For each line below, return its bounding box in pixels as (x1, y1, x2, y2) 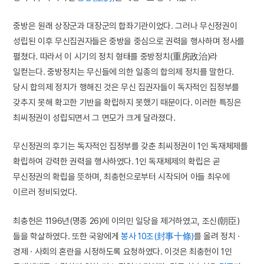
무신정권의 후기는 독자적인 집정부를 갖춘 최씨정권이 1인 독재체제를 (13, 141, 248, 151)
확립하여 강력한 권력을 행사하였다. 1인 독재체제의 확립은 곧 (13, 156, 220, 167)
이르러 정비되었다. (13, 187, 77, 197)
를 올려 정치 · (193, 230, 240, 241)
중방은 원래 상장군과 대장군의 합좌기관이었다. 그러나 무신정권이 (13, 21, 237, 31)
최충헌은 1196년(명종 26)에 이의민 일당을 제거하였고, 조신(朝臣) (13, 215, 240, 226)
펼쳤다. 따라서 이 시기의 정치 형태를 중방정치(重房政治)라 (13, 51, 217, 62)
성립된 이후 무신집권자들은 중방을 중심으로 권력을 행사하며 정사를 (13, 36, 245, 47)
